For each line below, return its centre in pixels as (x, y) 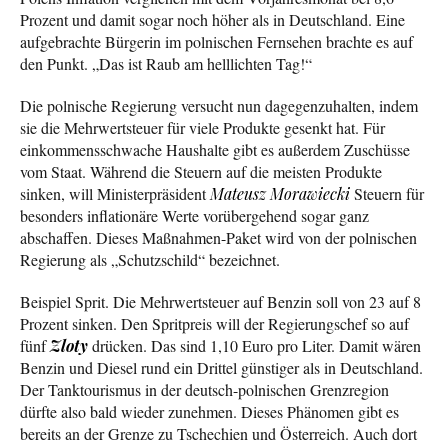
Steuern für (387, 193)
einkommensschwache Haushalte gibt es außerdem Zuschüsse (215, 149)
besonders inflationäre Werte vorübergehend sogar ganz (194, 215)
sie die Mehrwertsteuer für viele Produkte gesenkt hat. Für (202, 127)
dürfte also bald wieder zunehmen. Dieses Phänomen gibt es (209, 411)
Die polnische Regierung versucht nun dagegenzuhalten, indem (219, 105)
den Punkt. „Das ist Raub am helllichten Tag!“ (166, 63)
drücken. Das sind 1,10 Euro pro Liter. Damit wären (254, 345)
